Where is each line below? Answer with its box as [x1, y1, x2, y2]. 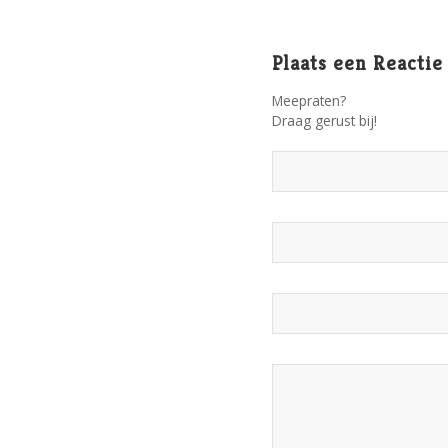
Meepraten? [272, 91, 346, 111]
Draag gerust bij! [272, 111, 377, 131]
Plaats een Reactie [272, 51, 443, 77]
